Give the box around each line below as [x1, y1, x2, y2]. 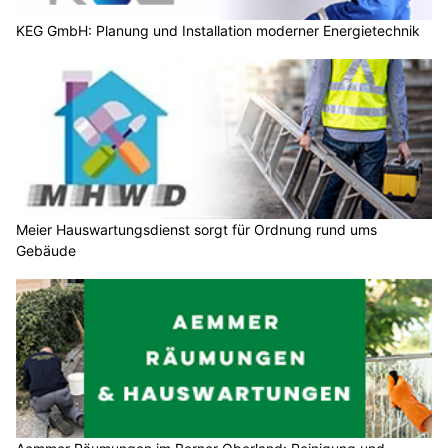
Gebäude [16, 241, 76, 259]
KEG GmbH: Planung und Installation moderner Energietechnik [16, 22, 420, 40]
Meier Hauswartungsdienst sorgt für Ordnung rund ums [16, 220, 377, 238]
